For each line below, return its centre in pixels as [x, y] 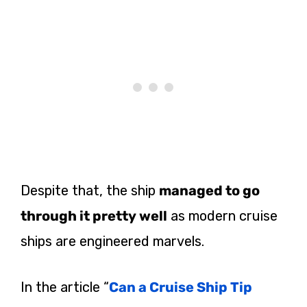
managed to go [209, 190]
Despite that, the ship [90, 190]
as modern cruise [222, 216]
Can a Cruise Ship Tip [181, 287]
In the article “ [65, 287]
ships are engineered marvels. [112, 241]
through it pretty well [94, 216]
